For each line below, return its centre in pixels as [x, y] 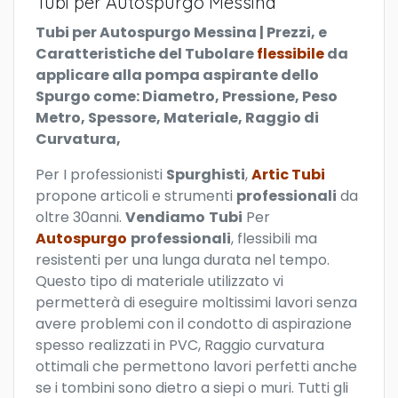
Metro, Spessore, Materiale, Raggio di [177, 118]
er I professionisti [105, 175]
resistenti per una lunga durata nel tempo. [183, 260]
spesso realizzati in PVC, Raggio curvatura [180, 345]
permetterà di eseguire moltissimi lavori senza [196, 302]
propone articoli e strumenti [136, 196]
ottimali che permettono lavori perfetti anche [196, 366]
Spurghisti [206, 175]
